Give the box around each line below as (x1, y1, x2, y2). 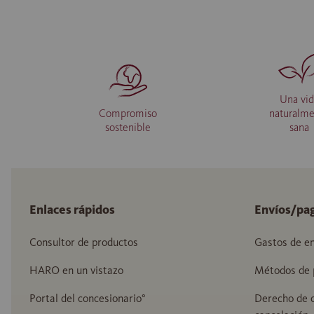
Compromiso (98, 106, 157, 120)
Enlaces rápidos (29, 201, 115, 217)
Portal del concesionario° (29, 291, 146, 305)
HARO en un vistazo (29, 263, 123, 277)
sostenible (104, 120, 151, 134)
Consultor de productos (29, 235, 138, 249)
